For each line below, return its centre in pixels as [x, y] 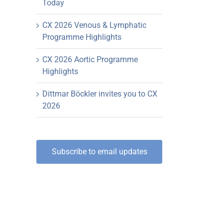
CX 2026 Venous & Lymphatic [94, 25]
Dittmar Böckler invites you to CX [100, 94]
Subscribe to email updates [99, 152]
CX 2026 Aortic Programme [90, 60]
